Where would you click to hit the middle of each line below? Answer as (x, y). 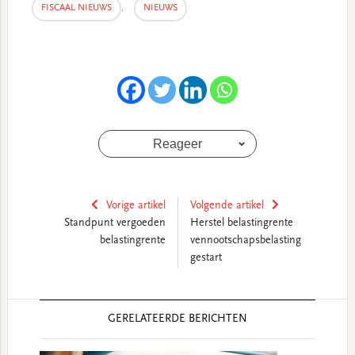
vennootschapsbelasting (245, 241)
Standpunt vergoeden (115, 224)
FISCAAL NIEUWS (76, 8)
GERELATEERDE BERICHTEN (177, 320)
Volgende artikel (227, 206)
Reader (31, 309)
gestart (206, 259)
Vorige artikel (136, 206)
